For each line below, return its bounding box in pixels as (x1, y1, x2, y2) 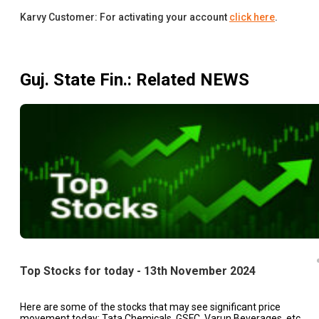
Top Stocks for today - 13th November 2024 (20, 263, 256, 278)
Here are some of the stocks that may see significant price (20, 300, 281, 313)
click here (229, 11, 275, 23)
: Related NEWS (127, 70, 249, 90)
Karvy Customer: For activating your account (20, 11, 227, 23)
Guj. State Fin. (20, 70, 127, 90)
